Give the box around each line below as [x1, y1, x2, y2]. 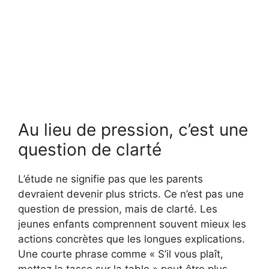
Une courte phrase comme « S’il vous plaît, [18, 247, 223, 260]
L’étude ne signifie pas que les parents [18, 172, 203, 185]
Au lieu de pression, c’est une [18, 119, 248, 140]
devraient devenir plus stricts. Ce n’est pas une [18, 187, 244, 200]
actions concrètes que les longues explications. [18, 232, 245, 245]
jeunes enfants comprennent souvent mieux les [18, 217, 246, 230]
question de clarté [18, 139, 162, 160]
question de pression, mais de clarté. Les [18, 202, 217, 215]
